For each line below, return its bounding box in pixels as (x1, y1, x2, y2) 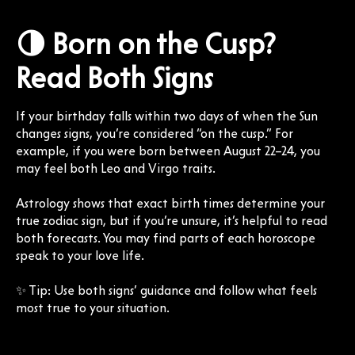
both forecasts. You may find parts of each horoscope (16, 230, 315, 246)
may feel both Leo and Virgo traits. (16, 160, 216, 176)
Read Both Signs (16, 59, 213, 95)
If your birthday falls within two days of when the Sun (16, 108, 318, 124)
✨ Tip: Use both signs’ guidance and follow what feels (16, 282, 317, 298)
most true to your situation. (16, 300, 170, 315)
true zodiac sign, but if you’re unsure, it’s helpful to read (16, 212, 327, 228)
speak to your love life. (16, 247, 144, 263)
